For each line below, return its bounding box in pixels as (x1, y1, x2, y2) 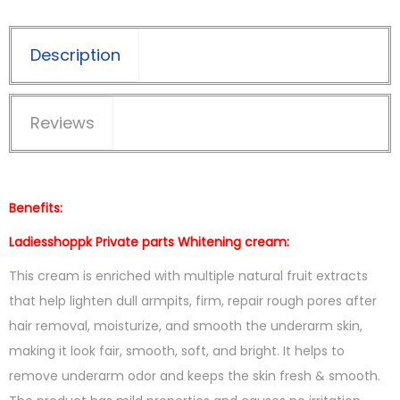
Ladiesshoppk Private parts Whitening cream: (9, 233, 289, 252)
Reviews (30, 112, 95, 135)
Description (30, 44, 121, 67)
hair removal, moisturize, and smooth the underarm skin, (9, 317, 362, 336)
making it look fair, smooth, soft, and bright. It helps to (9, 342, 345, 361)
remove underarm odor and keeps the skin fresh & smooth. (9, 367, 380, 386)
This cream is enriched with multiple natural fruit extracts (9, 267, 368, 286)
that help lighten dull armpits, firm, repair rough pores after (9, 292, 377, 311)
